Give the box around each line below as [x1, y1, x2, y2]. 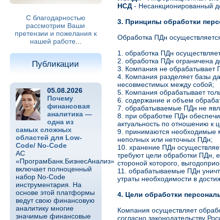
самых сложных [15, 126, 72, 134]
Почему [47, 94, 73, 102]
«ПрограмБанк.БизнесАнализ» [15, 157, 114, 165]
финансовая [47, 102, 90, 110]
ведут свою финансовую [15, 196, 95, 204]
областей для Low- [15, 134, 82, 141]
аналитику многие [15, 204, 74, 212]
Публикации [32, 59, 80, 69]
